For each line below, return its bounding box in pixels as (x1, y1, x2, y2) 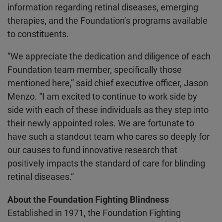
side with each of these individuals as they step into (7, 105, 209, 115)
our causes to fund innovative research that (7, 145, 177, 156)
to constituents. (7, 29, 71, 40)
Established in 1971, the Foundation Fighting (7, 207, 181, 218)
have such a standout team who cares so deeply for (7, 131, 210, 142)
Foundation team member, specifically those (7, 64, 182, 75)
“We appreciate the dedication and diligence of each (7, 51, 211, 62)
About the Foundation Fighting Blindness (7, 194, 169, 205)
